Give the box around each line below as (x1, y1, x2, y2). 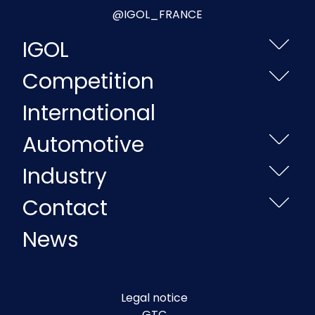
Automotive (22, 129, 144, 160)
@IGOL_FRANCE (112, 6, 202, 22)
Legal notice (120, 289, 188, 306)
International (22, 98, 155, 128)
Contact (22, 193, 108, 223)
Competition (22, 66, 154, 96)
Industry (22, 161, 107, 191)
